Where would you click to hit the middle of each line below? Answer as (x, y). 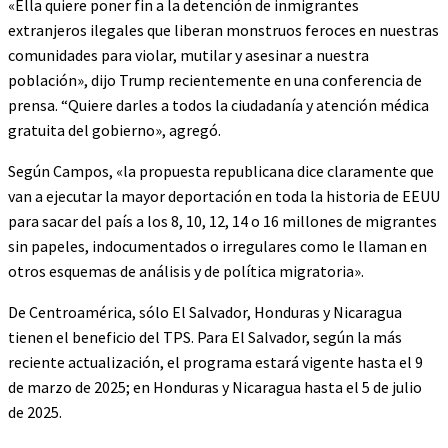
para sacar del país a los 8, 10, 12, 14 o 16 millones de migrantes (222, 220)
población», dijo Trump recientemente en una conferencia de (215, 79)
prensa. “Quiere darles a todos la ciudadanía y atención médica (218, 104)
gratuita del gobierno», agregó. (114, 129)
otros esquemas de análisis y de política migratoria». (186, 270)
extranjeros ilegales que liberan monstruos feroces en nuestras (223, 29)
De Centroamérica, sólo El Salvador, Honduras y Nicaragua (205, 311)
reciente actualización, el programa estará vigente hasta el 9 (215, 361)
